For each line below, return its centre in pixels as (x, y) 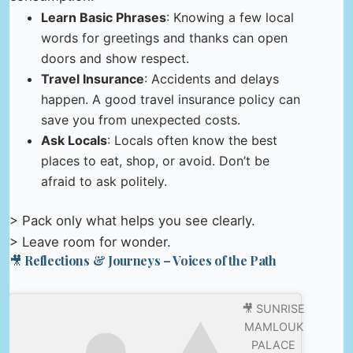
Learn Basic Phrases (104, 17)
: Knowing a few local (230, 17)
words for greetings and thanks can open (164, 37)
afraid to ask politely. (104, 181)
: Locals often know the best (192, 140)
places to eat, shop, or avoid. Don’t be (155, 160)
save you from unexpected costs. (141, 119)
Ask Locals (74, 140)
